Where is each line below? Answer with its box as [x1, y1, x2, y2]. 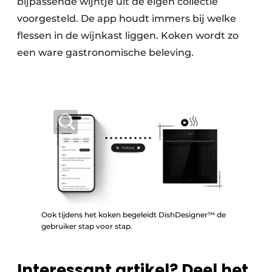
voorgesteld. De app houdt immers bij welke [17, 13, 236, 25]
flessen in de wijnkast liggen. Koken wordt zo [17, 30, 239, 42]
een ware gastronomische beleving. [17, 47, 203, 59]
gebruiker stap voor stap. [41, 221, 132, 231]
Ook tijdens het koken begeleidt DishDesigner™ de [41, 209, 226, 219]
